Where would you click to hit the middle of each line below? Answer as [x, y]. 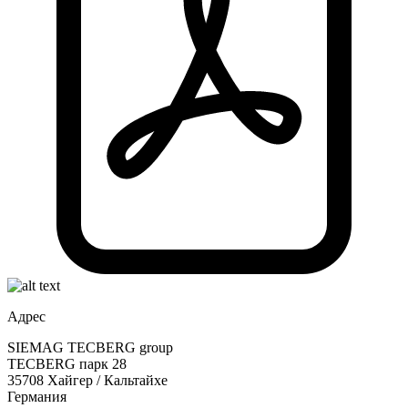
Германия [37, 396]
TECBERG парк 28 [67, 363]
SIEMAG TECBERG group [90, 347]
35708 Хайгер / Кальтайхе [87, 380]
